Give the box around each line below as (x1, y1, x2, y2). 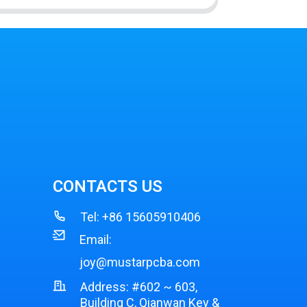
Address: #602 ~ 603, (79, 280, 197, 295)
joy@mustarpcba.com (79, 254, 201, 269)
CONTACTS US (53, 176, 163, 196)
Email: (79, 232, 112, 247)
